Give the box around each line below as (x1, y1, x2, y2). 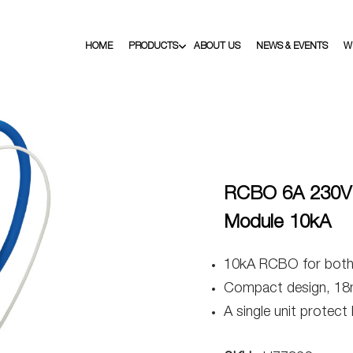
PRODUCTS (128, 42, 178, 51)
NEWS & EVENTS (255, 42, 328, 51)
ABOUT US (193, 42, 240, 51)
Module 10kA (224, 214, 331, 233)
